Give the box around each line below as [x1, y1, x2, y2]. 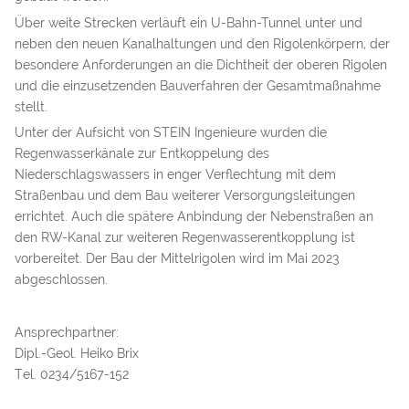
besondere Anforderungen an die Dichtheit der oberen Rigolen [15, 57, 387, 72]
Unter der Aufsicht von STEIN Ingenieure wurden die [15, 125, 327, 141]
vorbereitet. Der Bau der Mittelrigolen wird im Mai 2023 [15, 251, 340, 267]
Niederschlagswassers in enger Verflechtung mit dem [15, 167, 336, 183]
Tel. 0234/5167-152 [15, 366, 129, 382]
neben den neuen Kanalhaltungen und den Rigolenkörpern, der [15, 36, 390, 51]
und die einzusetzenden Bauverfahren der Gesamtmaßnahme [15, 78, 381, 93]
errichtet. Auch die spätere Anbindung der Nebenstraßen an [15, 209, 373, 225]
